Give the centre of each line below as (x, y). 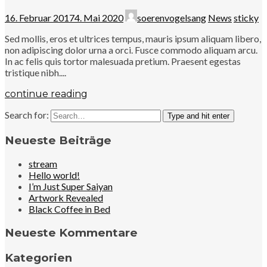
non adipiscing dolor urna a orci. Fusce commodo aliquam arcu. (131, 49)
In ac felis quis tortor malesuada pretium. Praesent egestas (123, 61)
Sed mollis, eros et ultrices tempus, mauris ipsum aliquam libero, (133, 38)
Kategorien (38, 257)
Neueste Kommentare (71, 233)
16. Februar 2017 (40, 17)
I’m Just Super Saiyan (71, 187)
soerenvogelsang (172, 17)
